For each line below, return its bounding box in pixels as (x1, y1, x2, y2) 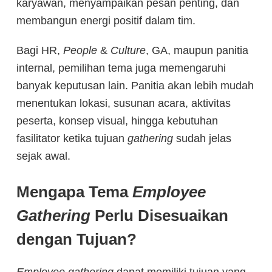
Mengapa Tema (16, 183, 132, 201)
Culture (110, 44, 146, 56)
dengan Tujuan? (16, 230, 137, 248)
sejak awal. (16, 150, 70, 162)
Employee (132, 183, 206, 201)
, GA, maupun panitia (146, 44, 248, 56)
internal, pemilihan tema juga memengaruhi (16, 62, 226, 74)
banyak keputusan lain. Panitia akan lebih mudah (16, 80, 254, 92)
